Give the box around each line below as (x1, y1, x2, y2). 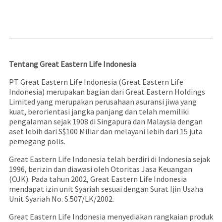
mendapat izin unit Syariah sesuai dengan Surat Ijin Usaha (8, 184, 203, 194)
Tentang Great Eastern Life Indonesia (8, 59, 136, 69)
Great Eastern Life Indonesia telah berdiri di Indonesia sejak (8, 154, 210, 165)
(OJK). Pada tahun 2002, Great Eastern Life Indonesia (8, 174, 187, 184)
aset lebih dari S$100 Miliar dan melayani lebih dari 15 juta (8, 126, 203, 137)
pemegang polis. (8, 136, 65, 147)
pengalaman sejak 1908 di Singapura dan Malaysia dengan (8, 116, 203, 127)
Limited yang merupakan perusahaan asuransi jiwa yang (8, 97, 197, 107)
